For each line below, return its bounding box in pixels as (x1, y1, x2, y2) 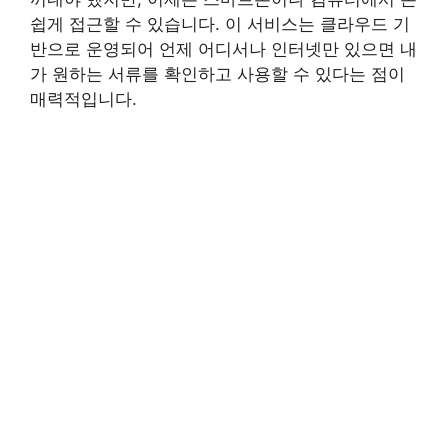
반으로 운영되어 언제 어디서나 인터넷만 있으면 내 (30, 38, 417, 59)
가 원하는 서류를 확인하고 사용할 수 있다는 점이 (30, 63, 405, 84)
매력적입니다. (30, 88, 137, 109)
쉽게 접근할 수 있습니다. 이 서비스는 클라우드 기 (30, 13, 410, 34)
